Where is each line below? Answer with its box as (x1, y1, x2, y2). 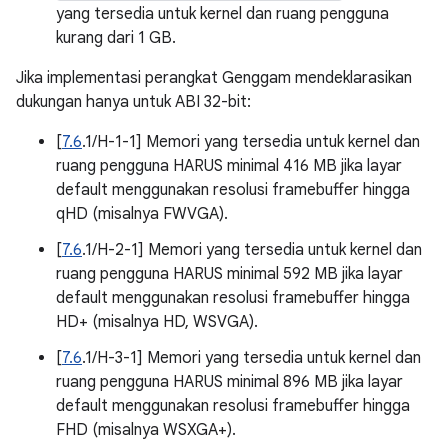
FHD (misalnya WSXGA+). (56, 420, 236, 440)
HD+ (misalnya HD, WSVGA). (56, 312, 258, 332)
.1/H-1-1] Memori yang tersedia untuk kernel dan (82, 132, 420, 152)
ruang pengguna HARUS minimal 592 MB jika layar (56, 264, 403, 284)
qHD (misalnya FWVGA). (56, 204, 228, 224)
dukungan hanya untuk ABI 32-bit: (16, 92, 251, 112)
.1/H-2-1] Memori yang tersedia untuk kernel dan (82, 240, 422, 260)
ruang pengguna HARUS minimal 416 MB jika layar (56, 156, 402, 176)
